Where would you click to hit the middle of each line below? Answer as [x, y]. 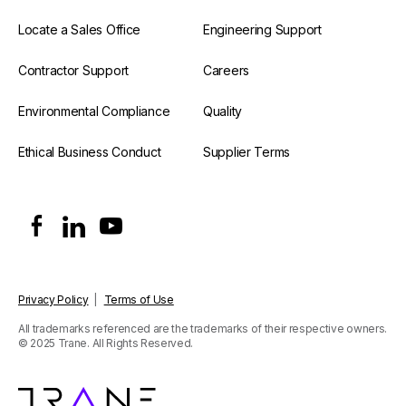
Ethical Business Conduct [90, 151]
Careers [227, 70]
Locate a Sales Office [80, 29]
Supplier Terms [247, 151]
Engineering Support [262, 29]
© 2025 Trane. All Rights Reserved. [106, 343]
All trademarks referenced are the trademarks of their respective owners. [203, 328]
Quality [223, 111]
